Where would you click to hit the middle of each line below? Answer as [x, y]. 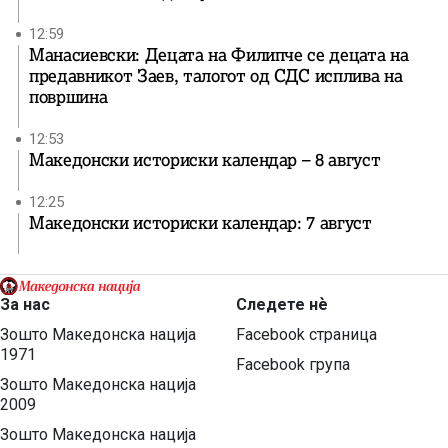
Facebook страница [306, 334]
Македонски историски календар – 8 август [205, 160]
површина [68, 97]
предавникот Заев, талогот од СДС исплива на [216, 76]
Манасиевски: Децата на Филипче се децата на [219, 55]
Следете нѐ [282, 304]
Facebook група [293, 364]
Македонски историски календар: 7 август [200, 223]
